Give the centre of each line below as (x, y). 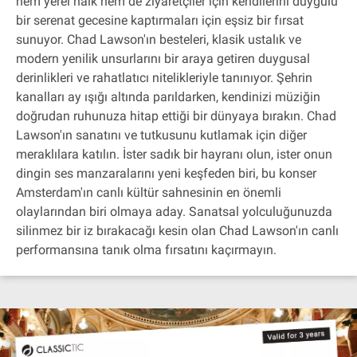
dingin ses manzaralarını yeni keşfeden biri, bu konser (166, 173)
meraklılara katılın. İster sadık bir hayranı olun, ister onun (174, 154)
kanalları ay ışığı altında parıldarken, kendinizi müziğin (168, 97)
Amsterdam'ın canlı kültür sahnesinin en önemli (149, 192)
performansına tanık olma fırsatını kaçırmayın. (146, 250)
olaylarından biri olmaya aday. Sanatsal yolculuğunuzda (174, 212)
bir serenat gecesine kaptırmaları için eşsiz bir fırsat (160, 20)
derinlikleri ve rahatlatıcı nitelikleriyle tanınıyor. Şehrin (164, 78)
